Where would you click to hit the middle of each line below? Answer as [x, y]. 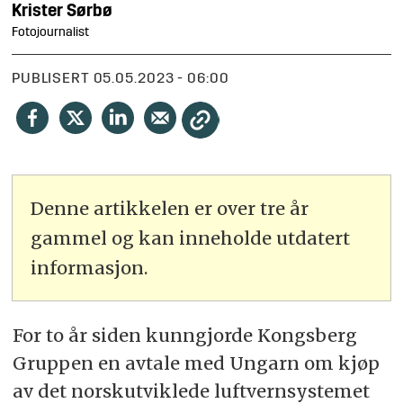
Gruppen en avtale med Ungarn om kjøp [196, 363]
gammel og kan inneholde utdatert [191, 238]
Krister [38, 12]
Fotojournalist [51, 32]
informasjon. [90, 268]
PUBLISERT [51, 80]
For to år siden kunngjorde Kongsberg [184, 336]
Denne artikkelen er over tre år [170, 209]
